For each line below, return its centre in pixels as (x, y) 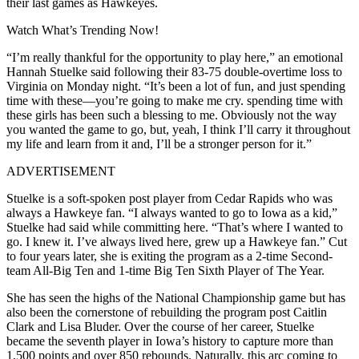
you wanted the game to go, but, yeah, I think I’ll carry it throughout (178, 129)
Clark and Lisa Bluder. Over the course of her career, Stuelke (160, 326)
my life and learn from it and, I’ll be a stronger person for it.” (159, 143)
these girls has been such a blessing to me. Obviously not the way (171, 115)
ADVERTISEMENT (61, 171)
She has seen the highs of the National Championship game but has (176, 297)
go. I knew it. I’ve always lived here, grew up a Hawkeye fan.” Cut (177, 241)
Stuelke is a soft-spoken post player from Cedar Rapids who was (169, 198)
